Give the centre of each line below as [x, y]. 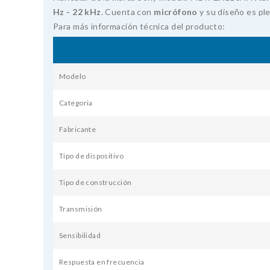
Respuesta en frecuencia [102, 262]
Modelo [73, 77]
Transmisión [81, 209]
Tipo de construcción [96, 183]
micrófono [176, 12]
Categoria [76, 103]
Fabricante [78, 130]
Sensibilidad [80, 236]
